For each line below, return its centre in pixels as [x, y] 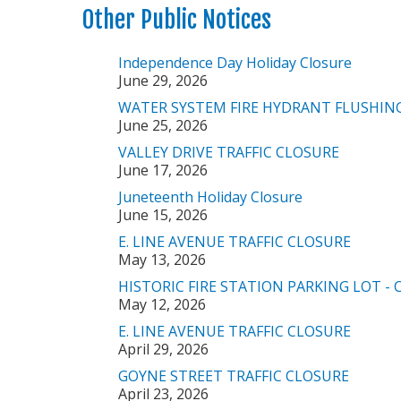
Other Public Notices [177, 20]
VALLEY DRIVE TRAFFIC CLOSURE [229, 152]
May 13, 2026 [162, 260]
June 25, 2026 [163, 125]
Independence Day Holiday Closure [235, 63]
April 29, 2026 [163, 349]
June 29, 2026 [163, 81]
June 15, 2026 [163, 215]
